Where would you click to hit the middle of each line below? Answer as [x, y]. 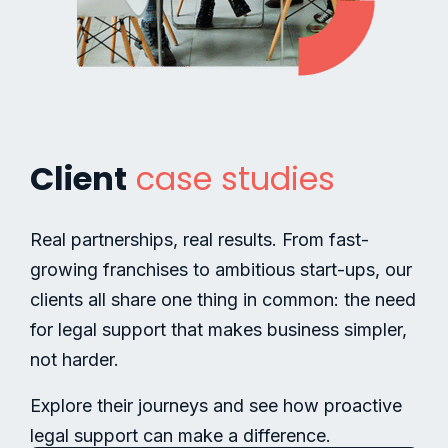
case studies [235, 178]
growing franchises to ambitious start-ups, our [221, 269]
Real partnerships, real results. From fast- [199, 239]
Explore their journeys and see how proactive [216, 405]
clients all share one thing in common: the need [223, 299]
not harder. [74, 359]
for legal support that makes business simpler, [218, 329]
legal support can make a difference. [180, 435]
